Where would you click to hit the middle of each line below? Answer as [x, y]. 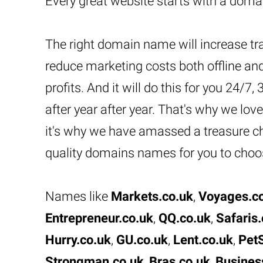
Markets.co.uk [152, 196]
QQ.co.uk [185, 218]
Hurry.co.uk [78, 240]
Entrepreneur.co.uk [99, 218]
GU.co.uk [142, 240]
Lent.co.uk [203, 240]
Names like [78, 196]
